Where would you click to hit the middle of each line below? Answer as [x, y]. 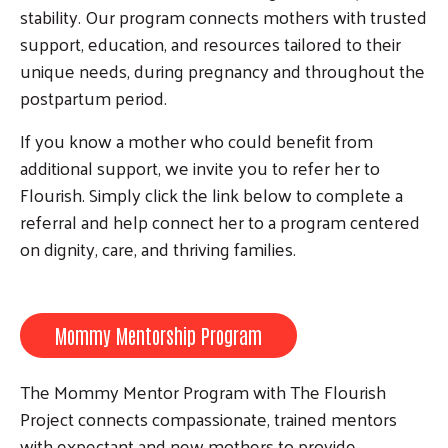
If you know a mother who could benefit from [196, 141]
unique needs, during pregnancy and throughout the [222, 71]
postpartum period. [93, 98]
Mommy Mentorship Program [158, 335]
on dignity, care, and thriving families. [158, 249]
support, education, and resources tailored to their [210, 44]
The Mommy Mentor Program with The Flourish [203, 392]
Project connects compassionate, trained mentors [208, 419]
